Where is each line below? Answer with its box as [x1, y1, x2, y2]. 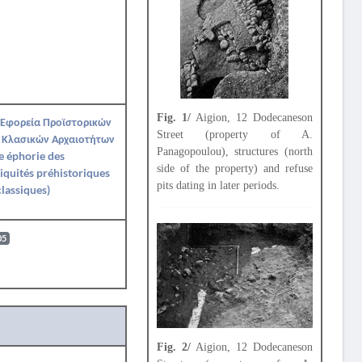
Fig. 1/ [156, 112, 191, 124]
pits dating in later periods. [156, 179, 280, 192]
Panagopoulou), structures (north [156, 145, 314, 158]
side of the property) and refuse [156, 162, 314, 175]
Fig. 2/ [156, 340, 191, 353]
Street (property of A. [156, 128, 314, 141]
